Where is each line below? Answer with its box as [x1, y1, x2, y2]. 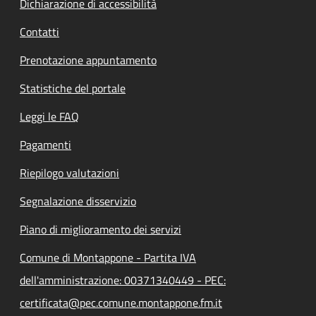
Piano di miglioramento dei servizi [20, 220, 181, 238]
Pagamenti [20, 135, 71, 153]
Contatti [20, 23, 59, 40]
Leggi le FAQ [20, 107, 79, 125]
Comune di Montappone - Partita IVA [20, 248, 196, 266]
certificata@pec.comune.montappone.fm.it [20, 293, 222, 311]
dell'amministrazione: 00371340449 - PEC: [20, 271, 226, 288]
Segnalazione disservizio [20, 192, 136, 209]
